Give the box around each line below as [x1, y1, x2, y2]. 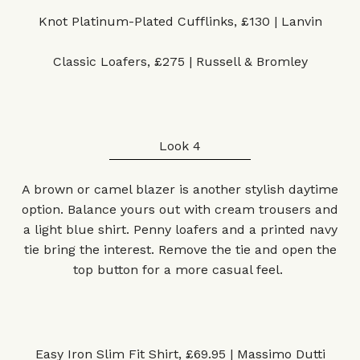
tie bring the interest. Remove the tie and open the [23, 242, 337, 257]
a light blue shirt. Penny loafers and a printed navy [22, 222, 337, 237]
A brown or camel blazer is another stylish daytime [22, 182, 338, 197]
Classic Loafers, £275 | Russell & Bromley [52, 54, 308, 69]
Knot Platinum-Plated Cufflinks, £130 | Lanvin [38, 14, 322, 29]
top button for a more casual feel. [73, 262, 287, 277]
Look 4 [159, 138, 201, 153]
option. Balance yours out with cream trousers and [22, 202, 338, 217]
